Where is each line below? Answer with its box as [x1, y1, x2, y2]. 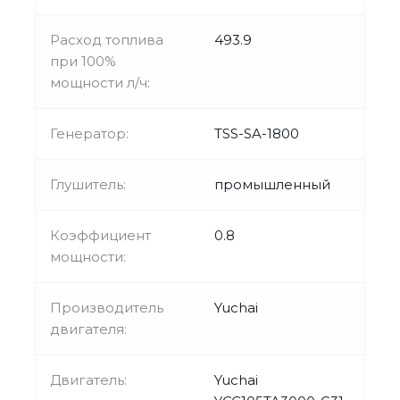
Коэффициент [50, 226, 151, 244]
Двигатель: [50, 371, 127, 388]
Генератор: [50, 124, 129, 142]
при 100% [50, 52, 116, 70]
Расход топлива [50, 30, 163, 48]
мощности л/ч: [50, 73, 150, 91]
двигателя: [50, 320, 127, 337]
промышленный [214, 175, 330, 193]
